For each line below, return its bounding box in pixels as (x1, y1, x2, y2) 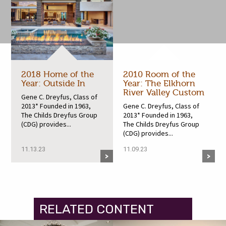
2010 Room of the (123, 70, 195, 80)
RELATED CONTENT (39, 201, 154, 217)
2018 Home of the (21, 70, 94, 80)
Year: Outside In (21, 79, 86, 89)
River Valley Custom (123, 88, 204, 98)
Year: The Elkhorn (123, 79, 195, 89)
